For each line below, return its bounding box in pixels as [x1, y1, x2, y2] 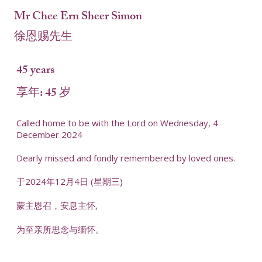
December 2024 [16, 129, 82, 141]
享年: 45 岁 [16, 83, 71, 104]
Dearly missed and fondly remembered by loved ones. [16, 152, 235, 164]
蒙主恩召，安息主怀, [16, 199, 98, 212]
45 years [16, 60, 54, 81]
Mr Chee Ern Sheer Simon [13, 7, 142, 28]
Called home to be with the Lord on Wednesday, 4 [16, 117, 218, 129]
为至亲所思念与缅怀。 [16, 223, 104, 236]
